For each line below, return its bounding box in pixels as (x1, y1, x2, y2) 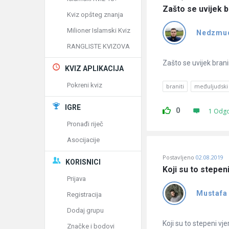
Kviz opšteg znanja (67, 11, 123, 18)
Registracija (67, 191, 102, 198)
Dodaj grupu (67, 207, 104, 214)
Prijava (67, 175, 86, 182)
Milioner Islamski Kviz (67, 27, 130, 34)
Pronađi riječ (67, 120, 103, 128)
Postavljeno (163, 153, 194, 161)
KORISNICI (65, 158, 101, 166)
